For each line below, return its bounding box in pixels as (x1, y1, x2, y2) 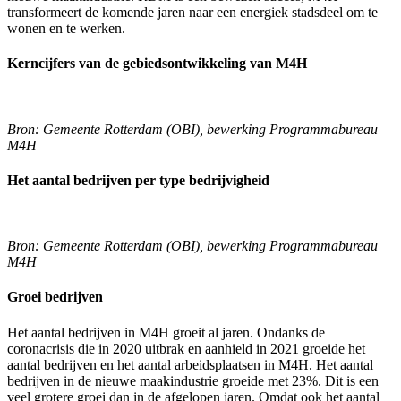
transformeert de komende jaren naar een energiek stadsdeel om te (7, 4, 378, 21)
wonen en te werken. (7, 21, 125, 37)
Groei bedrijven (7, 289, 103, 305)
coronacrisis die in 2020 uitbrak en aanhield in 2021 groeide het (7, 340, 365, 356)
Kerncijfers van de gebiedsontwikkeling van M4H (7, 55, 307, 72)
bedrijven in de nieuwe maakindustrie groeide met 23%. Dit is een (7, 372, 379, 388)
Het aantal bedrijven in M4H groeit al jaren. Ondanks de (7, 324, 325, 340)
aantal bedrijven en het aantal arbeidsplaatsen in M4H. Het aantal (7, 356, 373, 372)
